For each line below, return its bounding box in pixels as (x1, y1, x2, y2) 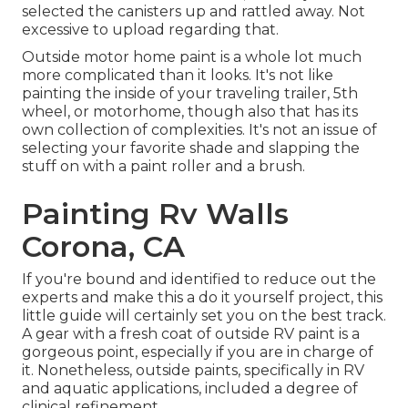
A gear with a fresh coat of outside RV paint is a (22, 325, 360, 343)
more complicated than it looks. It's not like (22, 66, 333, 85)
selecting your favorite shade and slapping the (22, 139, 360, 158)
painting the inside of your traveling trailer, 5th (22, 85, 358, 103)
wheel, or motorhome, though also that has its (22, 103, 358, 121)
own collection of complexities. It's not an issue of (22, 121, 377, 139)
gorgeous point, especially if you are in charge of (22, 343, 373, 362)
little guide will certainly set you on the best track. (22, 307, 386, 325)
